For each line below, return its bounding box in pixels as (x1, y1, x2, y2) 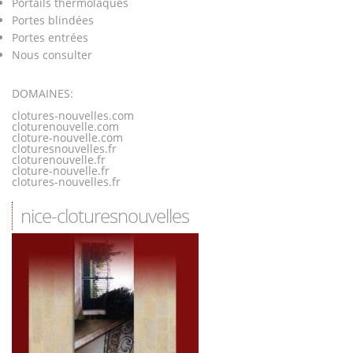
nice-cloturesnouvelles (20, 203, 189, 229)
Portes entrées (12, 30, 88, 46)
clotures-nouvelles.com (12, 108, 134, 124)
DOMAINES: (12, 86, 73, 102)
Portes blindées (12, 13, 94, 28)
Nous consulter (12, 47, 92, 63)
